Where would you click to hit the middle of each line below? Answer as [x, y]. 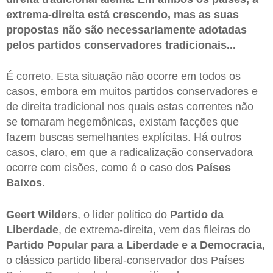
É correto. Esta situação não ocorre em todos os [123, 76]
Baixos [24, 183]
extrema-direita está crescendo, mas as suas [122, 14]
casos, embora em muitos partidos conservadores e [132, 92]
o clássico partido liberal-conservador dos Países [125, 261]
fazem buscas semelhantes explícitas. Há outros [124, 137]
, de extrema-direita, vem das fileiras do [154, 230]
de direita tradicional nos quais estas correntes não [130, 107]
